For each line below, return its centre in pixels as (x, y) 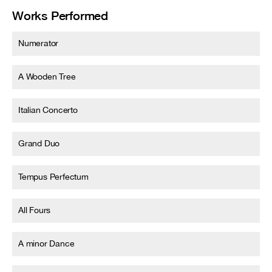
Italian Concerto (48, 110)
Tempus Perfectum (53, 177)
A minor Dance (46, 243)
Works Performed (60, 15)
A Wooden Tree (47, 76)
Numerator (39, 43)
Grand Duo (39, 143)
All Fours (35, 210)
